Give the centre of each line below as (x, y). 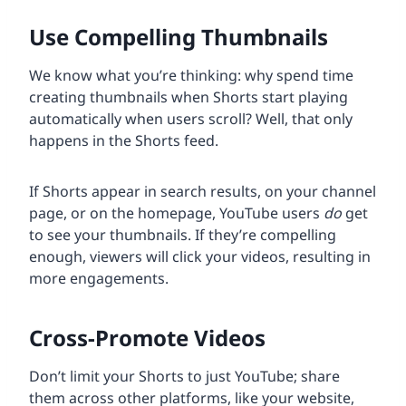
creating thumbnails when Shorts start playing (188, 97)
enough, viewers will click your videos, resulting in (200, 257)
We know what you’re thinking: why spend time (191, 76)
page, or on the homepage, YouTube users (176, 213)
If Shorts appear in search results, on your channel (203, 192)
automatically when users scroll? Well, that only (191, 119)
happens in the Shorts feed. (124, 141)
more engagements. (99, 279)
